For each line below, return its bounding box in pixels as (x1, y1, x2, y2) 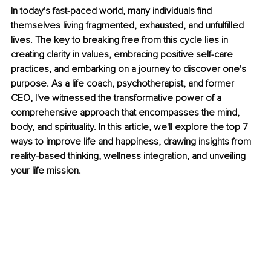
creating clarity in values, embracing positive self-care (11, 48, 235, 61)
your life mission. (11, 165, 81, 177)
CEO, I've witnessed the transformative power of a (11, 92, 224, 105)
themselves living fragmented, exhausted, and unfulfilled (11, 19, 246, 32)
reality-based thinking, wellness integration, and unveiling (11, 150, 248, 163)
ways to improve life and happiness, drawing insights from (11, 135, 253, 148)
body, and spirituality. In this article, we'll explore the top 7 (11, 121, 250, 134)
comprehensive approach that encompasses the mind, (11, 106, 242, 119)
